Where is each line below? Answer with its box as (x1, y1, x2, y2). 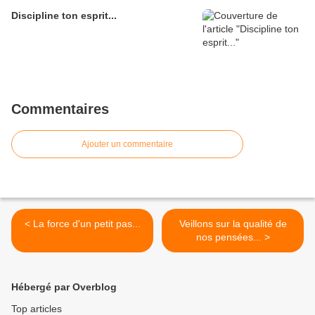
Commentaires (11, 101, 109, 117)
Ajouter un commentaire (82, 139, 173, 150)
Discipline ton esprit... (11, 10, 117, 22)
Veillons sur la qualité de (179, 218, 287, 230)
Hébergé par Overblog (11, 281, 117, 293)
